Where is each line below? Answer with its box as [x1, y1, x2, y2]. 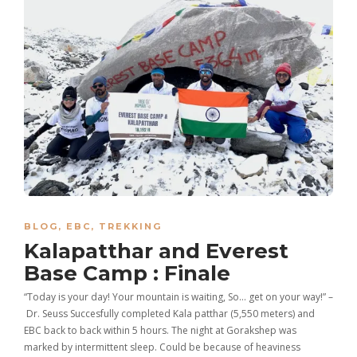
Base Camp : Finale [24, 261, 230, 287]
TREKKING [99, 221, 162, 233]
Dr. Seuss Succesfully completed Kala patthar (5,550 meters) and [24, 307, 315, 321]
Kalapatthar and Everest [24, 238, 288, 265]
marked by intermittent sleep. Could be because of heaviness [24, 340, 300, 355]
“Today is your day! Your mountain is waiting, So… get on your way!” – [24, 290, 333, 304]
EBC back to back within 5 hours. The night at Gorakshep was [24, 324, 296, 338]
